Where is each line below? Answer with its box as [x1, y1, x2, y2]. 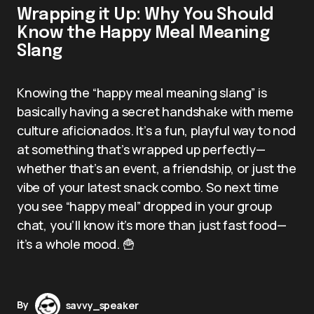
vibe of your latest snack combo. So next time [17, 178, 279, 196]
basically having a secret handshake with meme [17, 102, 294, 120]
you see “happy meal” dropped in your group [17, 197, 272, 214]
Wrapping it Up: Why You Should [17, 6, 274, 24]
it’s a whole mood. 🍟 [17, 235, 135, 252]
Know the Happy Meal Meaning [17, 24, 270, 42]
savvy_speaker [65, 298, 139, 312]
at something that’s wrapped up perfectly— [17, 140, 266, 158]
